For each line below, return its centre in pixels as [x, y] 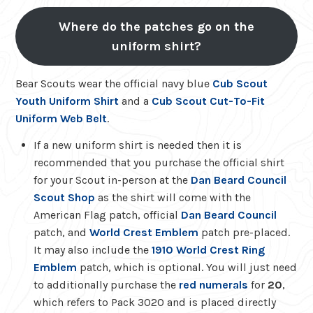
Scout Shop [64, 197]
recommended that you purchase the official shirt [159, 162]
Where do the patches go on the [156, 27]
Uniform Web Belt [61, 118]
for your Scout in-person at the [112, 180]
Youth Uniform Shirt [67, 101]
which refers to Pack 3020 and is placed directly [154, 302]
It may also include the [92, 249]
